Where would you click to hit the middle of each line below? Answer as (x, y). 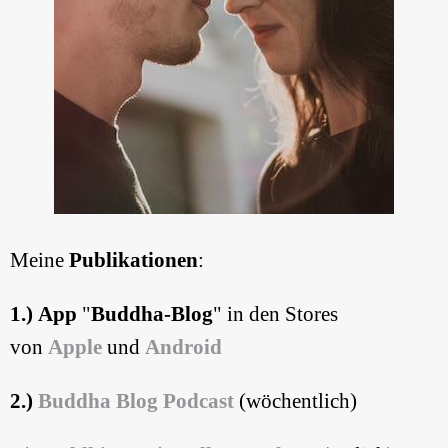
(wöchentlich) (295, 400)
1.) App (43, 313)
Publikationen (133, 259)
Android (183, 346)
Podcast (198, 400)
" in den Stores (275, 313)
